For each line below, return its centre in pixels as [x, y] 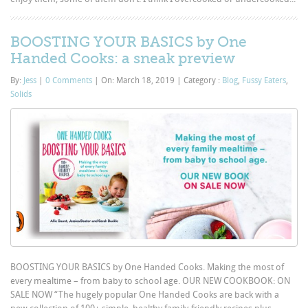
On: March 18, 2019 [138, 80]
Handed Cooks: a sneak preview [123, 58]
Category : [202, 80]
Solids [21, 94]
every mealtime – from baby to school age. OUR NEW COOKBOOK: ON [151, 280]
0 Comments [69, 80]
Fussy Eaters [264, 80]
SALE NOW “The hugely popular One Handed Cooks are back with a [145, 294]
